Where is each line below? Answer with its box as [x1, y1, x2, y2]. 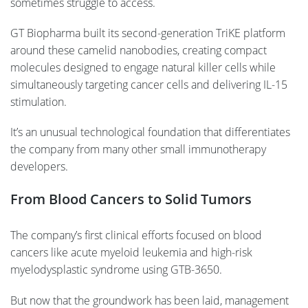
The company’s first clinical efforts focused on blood [10, 228, 262, 243]
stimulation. [10, 93, 67, 109]
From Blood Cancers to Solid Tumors [10, 190, 252, 209]
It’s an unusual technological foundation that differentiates [10, 124, 290, 140]
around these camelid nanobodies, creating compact [10, 42, 267, 58]
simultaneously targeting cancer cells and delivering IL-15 [10, 76, 287, 92]
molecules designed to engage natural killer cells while [10, 59, 276, 75]
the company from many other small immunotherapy [10, 142, 266, 157]
